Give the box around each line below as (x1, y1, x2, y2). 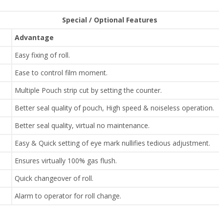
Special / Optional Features (62, 15, 157, 24)
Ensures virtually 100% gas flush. (15, 156, 117, 165)
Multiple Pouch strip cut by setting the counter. (15, 86, 162, 95)
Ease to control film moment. (15, 68, 108, 77)
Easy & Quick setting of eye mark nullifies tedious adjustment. (15, 138, 210, 148)
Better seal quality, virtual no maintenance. (15, 121, 150, 130)
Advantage (15, 33, 54, 42)
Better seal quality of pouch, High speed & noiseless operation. (15, 103, 214, 112)
